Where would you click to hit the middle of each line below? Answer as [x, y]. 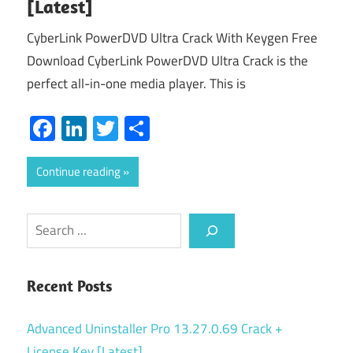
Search [45, 223]
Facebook [106, 128]
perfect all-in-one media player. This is [136, 84]
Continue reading [78, 171]
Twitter [156, 128]
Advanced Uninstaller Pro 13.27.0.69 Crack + [155, 328]
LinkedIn [131, 128]
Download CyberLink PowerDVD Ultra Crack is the [167, 61]
